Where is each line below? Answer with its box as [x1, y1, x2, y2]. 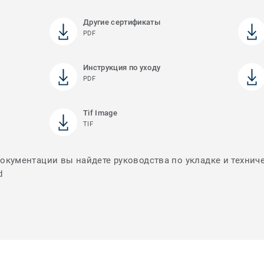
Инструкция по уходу [82, 63, 161, 72]
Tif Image [82, 108, 117, 118]
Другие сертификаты [82, 18, 160, 27]
